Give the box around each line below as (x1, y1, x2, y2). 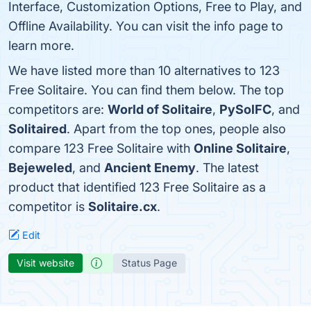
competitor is (8, 199, 88, 214)
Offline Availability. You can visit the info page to (8, 19, 283, 33)
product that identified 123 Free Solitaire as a (8, 180, 266, 194)
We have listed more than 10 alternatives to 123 (8, 63, 280, 78)
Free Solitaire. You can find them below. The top (8, 83, 284, 97)
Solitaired (8, 121, 67, 136)
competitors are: (8, 102, 108, 117)
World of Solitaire (108, 102, 212, 117)
